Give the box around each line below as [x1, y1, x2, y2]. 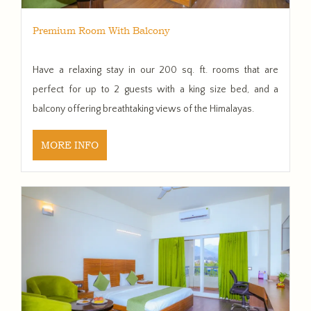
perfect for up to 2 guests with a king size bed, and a [33, 83, 278, 95]
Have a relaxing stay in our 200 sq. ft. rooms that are [33, 64, 278, 76]
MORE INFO [41, 139, 99, 151]
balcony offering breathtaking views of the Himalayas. [33, 103, 254, 115]
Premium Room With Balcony [33, 24, 170, 36]
